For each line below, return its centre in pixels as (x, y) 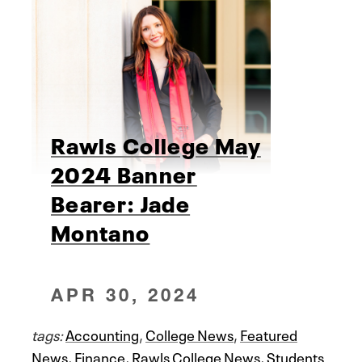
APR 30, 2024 (126, 294)
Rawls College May (156, 143)
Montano (101, 231)
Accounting (102, 333)
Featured (269, 333)
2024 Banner (124, 173)
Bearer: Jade (121, 202)
